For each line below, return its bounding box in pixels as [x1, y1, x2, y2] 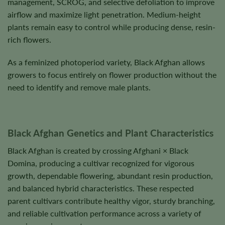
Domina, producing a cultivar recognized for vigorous [8, 158, 194, 168]
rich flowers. [8, 34, 51, 44]
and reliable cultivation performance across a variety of [8, 208, 201, 218]
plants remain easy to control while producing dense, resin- [8, 22, 215, 32]
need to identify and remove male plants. [8, 82, 151, 92]
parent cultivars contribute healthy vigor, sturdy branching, [8, 195, 215, 205]
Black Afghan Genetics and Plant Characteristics [8, 127, 213, 139]
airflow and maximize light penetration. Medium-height [8, 9, 201, 19]
